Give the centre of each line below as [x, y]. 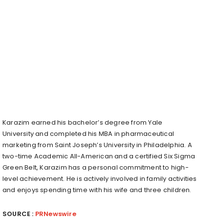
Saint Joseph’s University [95, 145]
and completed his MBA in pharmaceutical [104, 133]
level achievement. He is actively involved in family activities [100, 178]
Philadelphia [164, 145]
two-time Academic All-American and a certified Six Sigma [99, 156]
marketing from [29, 145]
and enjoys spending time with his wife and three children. [97, 190]
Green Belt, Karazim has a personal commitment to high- [96, 167]
